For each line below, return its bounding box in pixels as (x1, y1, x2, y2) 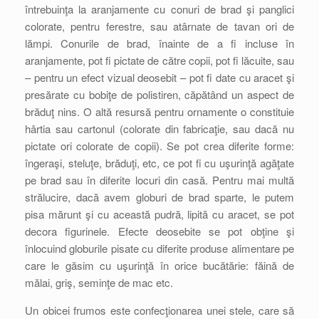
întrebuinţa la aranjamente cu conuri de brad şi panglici (25, 1, 294, 16)
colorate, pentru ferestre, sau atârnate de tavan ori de (25, 19, 294, 33)
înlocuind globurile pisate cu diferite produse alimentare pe (25, 241, 294, 256)
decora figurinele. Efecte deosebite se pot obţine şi (25, 224, 294, 239)
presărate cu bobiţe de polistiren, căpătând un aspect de (25, 87, 294, 102)
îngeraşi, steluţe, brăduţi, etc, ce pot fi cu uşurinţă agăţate (25, 155, 294, 170)
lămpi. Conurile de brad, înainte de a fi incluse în (25, 36, 294, 51)
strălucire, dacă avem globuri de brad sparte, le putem (25, 189, 294, 204)
